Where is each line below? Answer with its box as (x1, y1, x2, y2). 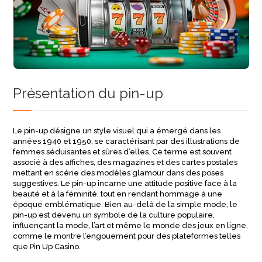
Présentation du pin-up (13, 85, 164, 102)
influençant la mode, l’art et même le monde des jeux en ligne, (13, 221, 249, 230)
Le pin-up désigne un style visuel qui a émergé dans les (13, 126, 221, 135)
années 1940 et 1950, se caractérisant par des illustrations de (13, 137, 240, 146)
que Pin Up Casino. (13, 242, 81, 251)
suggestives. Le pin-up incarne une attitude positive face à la (13, 179, 237, 188)
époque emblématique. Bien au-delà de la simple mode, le (13, 200, 238, 209)
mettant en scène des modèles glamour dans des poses (13, 168, 224, 177)
